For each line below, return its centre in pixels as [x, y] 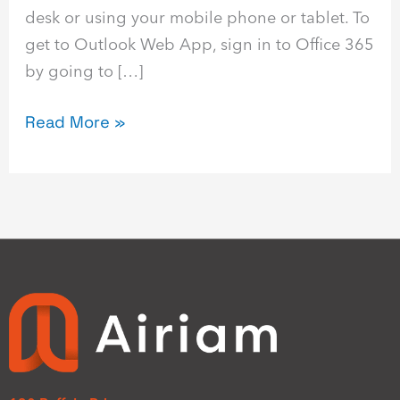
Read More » [75, 122]
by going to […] [84, 71]
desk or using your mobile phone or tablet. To [198, 17]
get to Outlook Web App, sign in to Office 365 [200, 44]
